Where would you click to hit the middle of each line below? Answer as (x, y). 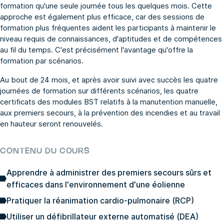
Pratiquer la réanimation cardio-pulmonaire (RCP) (100, 201)
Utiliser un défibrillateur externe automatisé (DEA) (102, 217)
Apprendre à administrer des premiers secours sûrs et (109, 173)
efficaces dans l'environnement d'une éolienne (96, 185)
